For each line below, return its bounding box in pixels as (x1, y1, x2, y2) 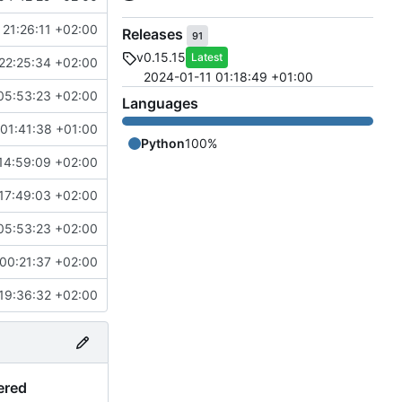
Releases (122, 25, 187, 44)
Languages (122, 94, 198, 113)
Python (141, 135, 185, 152)
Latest (191, 50, 223, 65)
